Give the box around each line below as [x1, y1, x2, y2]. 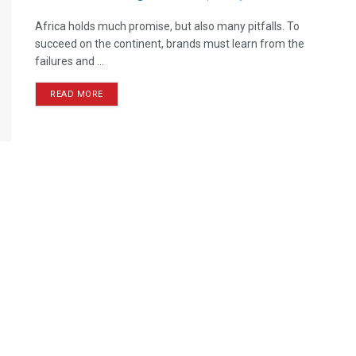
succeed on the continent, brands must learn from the [35, 37, 304, 50]
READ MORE [50, 89, 103, 99]
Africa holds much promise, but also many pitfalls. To [35, 20, 300, 33]
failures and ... [35, 55, 104, 68]
